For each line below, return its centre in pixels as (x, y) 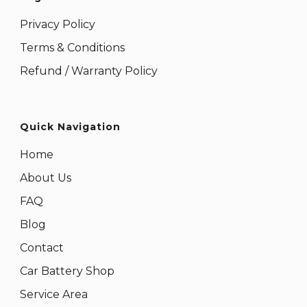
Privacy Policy (58, 24)
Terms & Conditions (72, 47)
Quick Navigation (70, 126)
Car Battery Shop (67, 271)
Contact (42, 247)
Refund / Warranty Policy (89, 71)
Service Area (54, 294)
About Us (46, 177)
